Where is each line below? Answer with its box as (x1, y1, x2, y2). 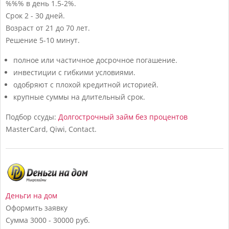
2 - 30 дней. (25, 10, 65, 20)
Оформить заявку (6, 202, 67, 213)
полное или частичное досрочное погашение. (13, 55, 177, 65)
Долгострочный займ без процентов (58, 111, 188, 122)
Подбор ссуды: (6, 111, 58, 122)
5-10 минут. (39, 35, 80, 45)
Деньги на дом (6, 190, 57, 200)
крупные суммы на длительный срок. (13, 91, 145, 102)
